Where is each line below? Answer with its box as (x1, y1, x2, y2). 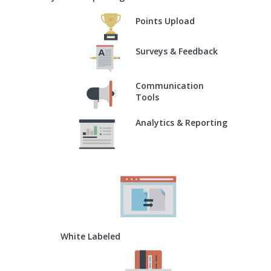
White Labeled (60, 230, 120, 242)
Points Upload (135, 15, 195, 27)
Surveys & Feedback (135, 45, 218, 57)
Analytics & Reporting (135, 116, 227, 128)
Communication (135, 79, 204, 91)
